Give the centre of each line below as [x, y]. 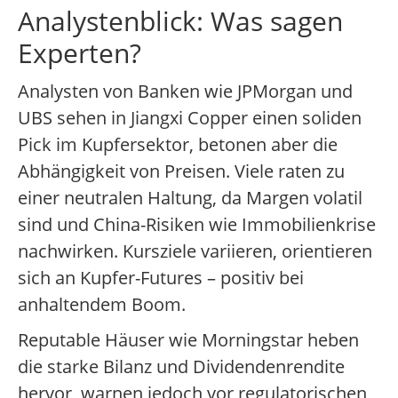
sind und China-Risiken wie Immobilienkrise [197, 225]
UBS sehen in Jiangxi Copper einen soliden [190, 118]
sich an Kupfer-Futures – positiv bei [161, 278]
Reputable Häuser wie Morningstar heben [188, 340]
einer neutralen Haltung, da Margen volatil [190, 198]
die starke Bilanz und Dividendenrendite [181, 367]
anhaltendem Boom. [102, 305]
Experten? [80, 53]
